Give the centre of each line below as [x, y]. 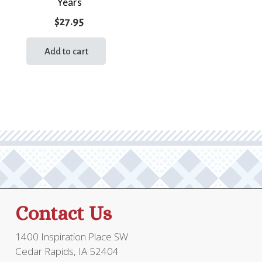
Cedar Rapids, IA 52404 [67, 251]
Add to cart [66, 51]
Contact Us [63, 213]
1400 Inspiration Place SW [71, 237]
